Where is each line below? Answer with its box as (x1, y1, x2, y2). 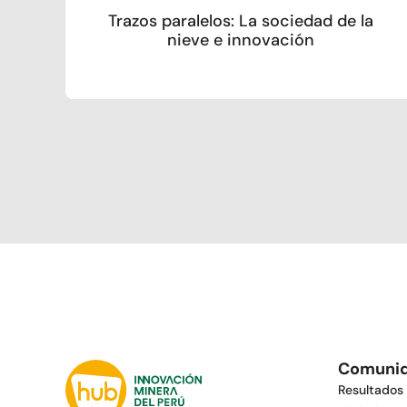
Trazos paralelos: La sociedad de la (108, 10, 374, 33)
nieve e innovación (167, 29, 315, 52)
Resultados (338, 382, 403, 399)
